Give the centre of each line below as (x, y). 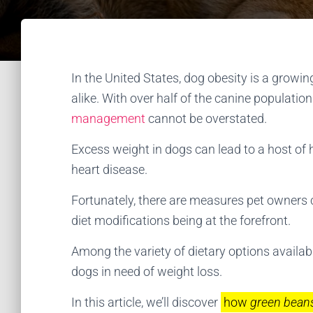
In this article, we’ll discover (146, 302)
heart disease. (109, 169)
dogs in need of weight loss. (147, 271)
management (108, 118)
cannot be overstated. (206, 118)
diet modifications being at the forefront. (181, 220)
